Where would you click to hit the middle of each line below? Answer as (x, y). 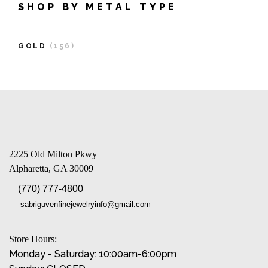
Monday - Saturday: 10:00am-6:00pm (94, 254)
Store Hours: (33, 239)
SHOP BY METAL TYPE (98, 7)
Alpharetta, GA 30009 (51, 169)
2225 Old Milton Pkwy (53, 154)
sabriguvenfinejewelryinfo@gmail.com (86, 205)
